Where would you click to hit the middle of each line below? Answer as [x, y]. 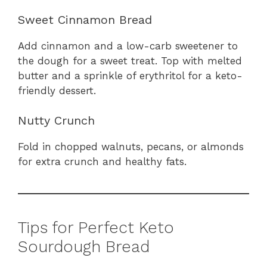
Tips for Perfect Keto [96, 228]
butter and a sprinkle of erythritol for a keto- [130, 75]
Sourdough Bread [84, 247]
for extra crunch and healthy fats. [102, 162]
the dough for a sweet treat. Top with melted [130, 60]
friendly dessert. [57, 90]
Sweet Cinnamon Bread [85, 19]
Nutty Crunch [56, 121]
